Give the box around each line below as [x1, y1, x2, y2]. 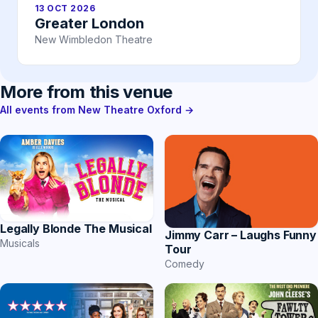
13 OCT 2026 [35, 3, 96, 14]
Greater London [35, 15, 144, 33]
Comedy [165, 257, 204, 270]
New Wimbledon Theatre [35, 33, 153, 46]
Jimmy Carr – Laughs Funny [165, 227, 317, 242]
